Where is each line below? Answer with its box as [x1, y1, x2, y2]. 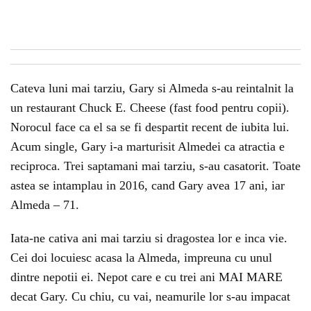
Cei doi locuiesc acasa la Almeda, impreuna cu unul [10, 251, 272, 264]
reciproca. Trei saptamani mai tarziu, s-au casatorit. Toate [10, 159, 301, 173]
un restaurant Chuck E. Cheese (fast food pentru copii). [10, 101, 289, 115]
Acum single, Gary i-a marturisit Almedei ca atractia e [10, 140, 285, 153]
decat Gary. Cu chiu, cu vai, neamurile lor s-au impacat [10, 289, 290, 303]
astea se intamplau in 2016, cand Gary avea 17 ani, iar [10, 178, 285, 192]
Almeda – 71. [10, 198, 79, 212]
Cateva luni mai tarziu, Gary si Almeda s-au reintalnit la [10, 81, 294, 95]
